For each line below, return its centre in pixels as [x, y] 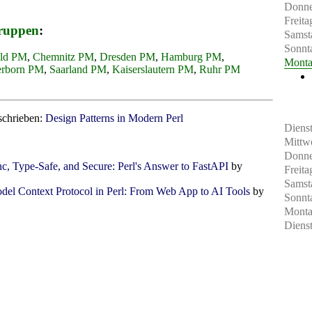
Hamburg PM [191, 57]
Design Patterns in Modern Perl [114, 118]
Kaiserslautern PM [153, 70]
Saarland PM [78, 70]
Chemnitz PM [63, 57]
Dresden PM [127, 57]
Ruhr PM [220, 70]
